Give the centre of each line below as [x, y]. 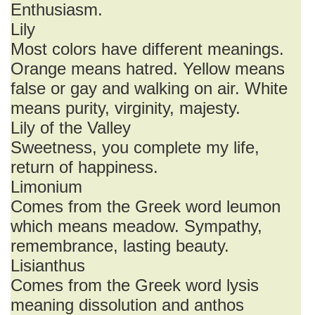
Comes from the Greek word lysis [135, 285]
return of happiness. [84, 167]
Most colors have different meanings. [147, 49]
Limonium [46, 187]
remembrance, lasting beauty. [120, 246]
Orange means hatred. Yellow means [148, 69]
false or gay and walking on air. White [149, 88]
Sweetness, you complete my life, [135, 147]
